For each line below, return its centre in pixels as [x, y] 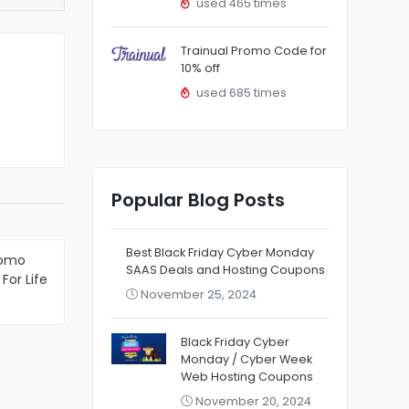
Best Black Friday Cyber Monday [220, 252]
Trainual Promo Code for [254, 51]
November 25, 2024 [197, 294]
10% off [200, 68]
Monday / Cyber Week [246, 359]
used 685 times [240, 93]
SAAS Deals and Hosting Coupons [225, 270]
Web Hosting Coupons [247, 377]
